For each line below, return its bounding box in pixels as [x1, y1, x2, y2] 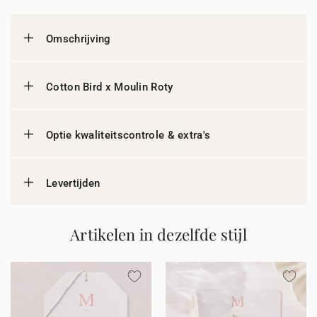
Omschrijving [46, 33, 111, 45]
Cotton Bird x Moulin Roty [46, 81, 173, 93]
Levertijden [46, 177, 100, 190]
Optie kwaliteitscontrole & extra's [46, 129, 211, 142]
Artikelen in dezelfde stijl [70, 224, 247, 245]
